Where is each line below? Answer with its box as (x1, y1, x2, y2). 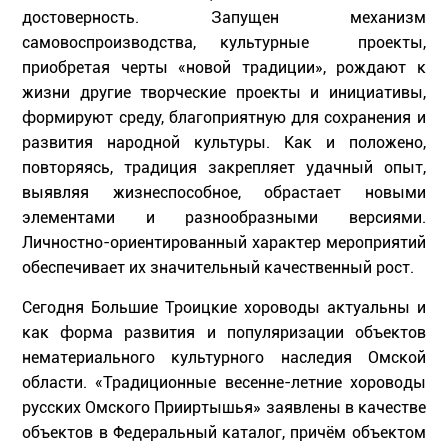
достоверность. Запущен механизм (22, 8, 426, 28)
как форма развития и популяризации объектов (22, 323, 426, 343)
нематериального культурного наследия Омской (22, 348, 426, 368)
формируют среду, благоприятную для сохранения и (22, 108, 426, 128)
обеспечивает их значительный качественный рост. (22, 258, 415, 278)
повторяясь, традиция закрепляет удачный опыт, (22, 158, 426, 178)
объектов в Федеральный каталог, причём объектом (22, 423, 426, 443)
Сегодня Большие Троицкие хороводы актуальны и (22, 298, 426, 318)
